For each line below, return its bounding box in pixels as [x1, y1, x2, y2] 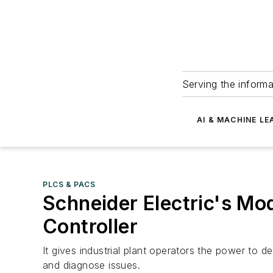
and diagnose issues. [43, 259, 140, 271]
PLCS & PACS [43, 180, 96, 189]
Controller [43, 214, 138, 238]
